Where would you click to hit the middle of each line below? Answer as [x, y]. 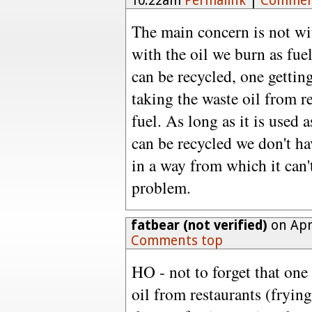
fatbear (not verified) [199, 225]
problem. [161, 187]
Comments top [177, 241]
